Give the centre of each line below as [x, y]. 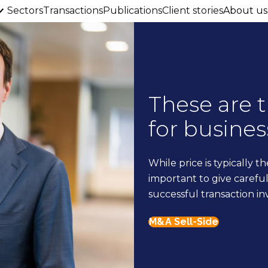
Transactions [73, 11]
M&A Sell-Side [184, 221]
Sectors [25, 11]
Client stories [193, 11]
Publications [133, 11]
